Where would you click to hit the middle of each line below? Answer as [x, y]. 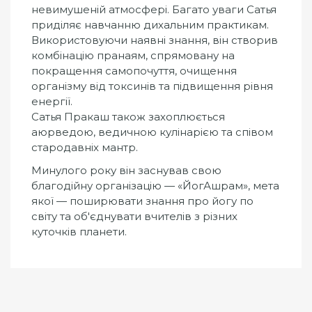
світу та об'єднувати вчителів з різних [134, 216]
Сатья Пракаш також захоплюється [128, 116]
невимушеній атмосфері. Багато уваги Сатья [154, 9]
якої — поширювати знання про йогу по [142, 201]
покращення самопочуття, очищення [134, 70]
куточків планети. [79, 232]
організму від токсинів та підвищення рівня [152, 86]
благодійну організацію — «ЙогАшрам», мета [155, 186]
